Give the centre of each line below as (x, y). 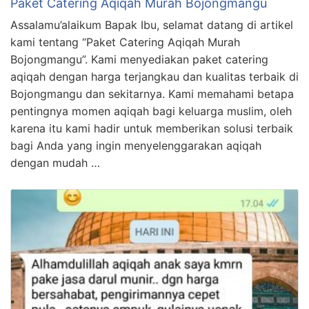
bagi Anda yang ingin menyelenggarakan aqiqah (136, 145)
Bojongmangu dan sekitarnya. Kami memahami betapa (152, 93)
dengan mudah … (55, 162)
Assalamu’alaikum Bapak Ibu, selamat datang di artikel (152, 24)
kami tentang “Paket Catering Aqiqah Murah (125, 42)
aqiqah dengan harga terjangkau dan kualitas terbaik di (154, 76)
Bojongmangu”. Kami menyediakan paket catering (139, 59)
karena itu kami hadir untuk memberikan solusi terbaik (152, 128)
